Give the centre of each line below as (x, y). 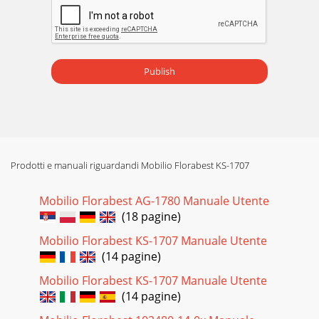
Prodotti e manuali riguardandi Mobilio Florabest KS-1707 (130, 165)
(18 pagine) (148, 216)
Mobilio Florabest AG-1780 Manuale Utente (154, 200)
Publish (159, 72)
